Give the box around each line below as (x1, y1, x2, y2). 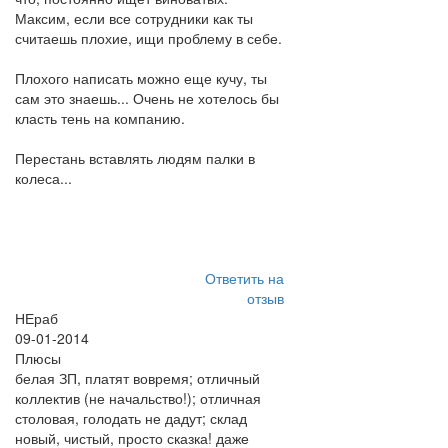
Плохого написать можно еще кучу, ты (15, 68, 267, 88)
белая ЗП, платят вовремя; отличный (15, 368, 260, 388)
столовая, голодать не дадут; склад (15, 408, 247, 428)
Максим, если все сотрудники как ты (15, 8, 253, 28)
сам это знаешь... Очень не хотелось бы (15, 88, 279, 108)
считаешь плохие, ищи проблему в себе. (15, 28, 282, 48)
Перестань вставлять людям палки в (15, 148, 255, 168)
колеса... (15, 168, 72, 188)
